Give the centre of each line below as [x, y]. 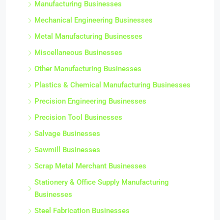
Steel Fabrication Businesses [82, 211]
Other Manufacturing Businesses [88, 69]
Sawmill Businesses [67, 150]
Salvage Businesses [67, 134]
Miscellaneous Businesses [78, 53]
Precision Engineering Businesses [90, 101]
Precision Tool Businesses [78, 117]
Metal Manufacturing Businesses [88, 36]
